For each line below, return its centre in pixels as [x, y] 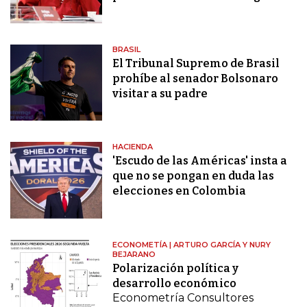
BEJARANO [134, 255]
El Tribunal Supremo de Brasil [196, 63]
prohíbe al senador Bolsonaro [196, 78]
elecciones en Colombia [180, 191]
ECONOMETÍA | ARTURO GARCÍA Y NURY [192, 245]
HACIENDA [133, 147]
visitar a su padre [160, 93]
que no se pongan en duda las [194, 176]
